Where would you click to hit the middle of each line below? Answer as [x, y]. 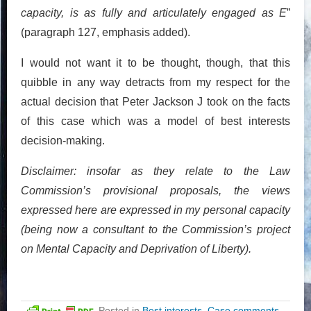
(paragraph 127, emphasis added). [106, 32]
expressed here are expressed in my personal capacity [155, 210]
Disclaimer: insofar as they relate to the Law [155, 171]
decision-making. [63, 140]
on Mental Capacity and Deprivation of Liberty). [136, 249]
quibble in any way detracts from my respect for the [155, 82]
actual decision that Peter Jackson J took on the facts [155, 101]
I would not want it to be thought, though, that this [155, 62]
